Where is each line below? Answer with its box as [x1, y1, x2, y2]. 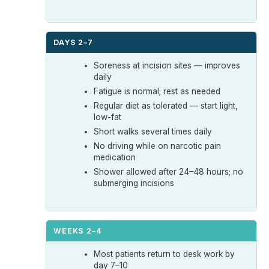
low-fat [94, 112, 122, 122]
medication [94, 152, 136, 162]
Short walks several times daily [94, 126, 213, 136]
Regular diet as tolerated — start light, [94, 100, 238, 110]
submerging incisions [94, 178, 175, 188]
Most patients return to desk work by [94, 249, 235, 259]
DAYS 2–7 [53, 37, 93, 47]
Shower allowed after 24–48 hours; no [94, 166, 244, 177]
